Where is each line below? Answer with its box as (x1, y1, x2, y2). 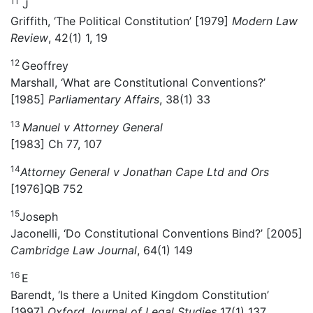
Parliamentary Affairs (45, 92, 159, 106)
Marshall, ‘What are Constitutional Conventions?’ (10, 75, 265, 89)
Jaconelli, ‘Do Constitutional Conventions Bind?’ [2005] (10, 226, 303, 240)
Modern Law (232, 13, 298, 28)
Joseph (20, 209, 58, 224)
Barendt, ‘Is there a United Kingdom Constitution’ (10, 287, 269, 302)
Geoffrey (22, 58, 68, 73)
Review (10, 30, 48, 45)
